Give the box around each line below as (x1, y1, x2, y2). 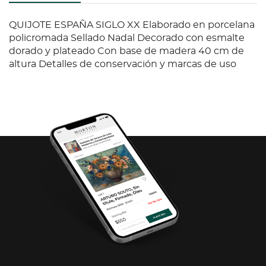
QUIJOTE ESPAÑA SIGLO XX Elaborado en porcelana (9, 20, 255, 30)
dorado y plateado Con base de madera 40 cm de (9, 46, 244, 56)
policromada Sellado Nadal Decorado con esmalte (9, 33, 245, 43)
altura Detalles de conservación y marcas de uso (9, 59, 236, 69)
